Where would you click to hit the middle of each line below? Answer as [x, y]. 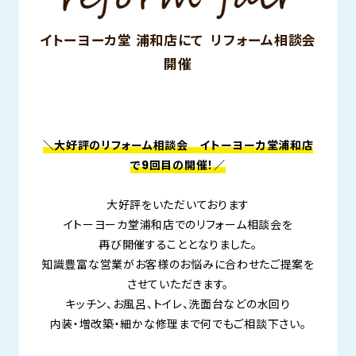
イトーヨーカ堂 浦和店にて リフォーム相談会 [178, 41]
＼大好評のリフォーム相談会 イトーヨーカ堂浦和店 [178, 146]
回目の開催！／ [187, 166]
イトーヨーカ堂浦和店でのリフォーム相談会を [178, 225]
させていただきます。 [178, 285]
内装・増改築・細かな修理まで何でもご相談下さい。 [178, 325]
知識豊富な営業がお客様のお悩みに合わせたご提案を [178, 265]
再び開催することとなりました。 [178, 245]
